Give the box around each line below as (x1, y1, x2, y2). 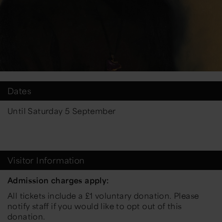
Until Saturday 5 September (7, 105, 116, 116)
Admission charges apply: (7, 174, 109, 185)
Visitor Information (7, 154, 85, 166)
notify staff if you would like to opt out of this (7, 200, 182, 211)
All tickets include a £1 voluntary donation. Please (7, 190, 199, 201)
